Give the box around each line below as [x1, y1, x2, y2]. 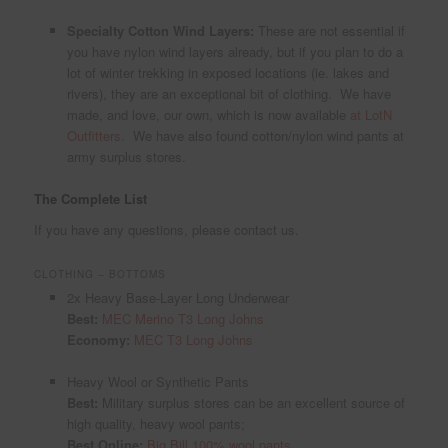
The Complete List [34, 188, 148, 208]
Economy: [66, 330, 130, 350]
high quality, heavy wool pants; [66, 414, 245, 434]
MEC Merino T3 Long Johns [101, 309, 264, 329]
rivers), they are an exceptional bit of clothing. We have [66, 83, 391, 103]
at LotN [349, 104, 392, 124]
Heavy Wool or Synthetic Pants [66, 372, 249, 392]
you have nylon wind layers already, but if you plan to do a [66, 41, 403, 61]
